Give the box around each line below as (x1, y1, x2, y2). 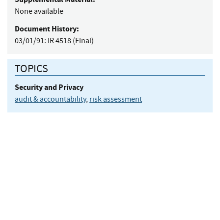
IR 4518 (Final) (48, 35, 94, 46)
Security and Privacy (15, 82, 83, 93)
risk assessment (89, 94, 142, 105)
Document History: (15, 23, 79, 34)
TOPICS (15, 61, 48, 76)
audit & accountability (15, 94, 86, 105)
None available (15, 6, 63, 16)
